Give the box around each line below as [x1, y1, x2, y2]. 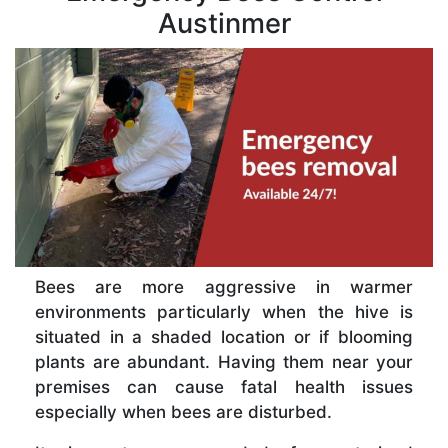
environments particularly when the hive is [35, 301, 413, 322]
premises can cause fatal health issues [35, 376, 413, 397]
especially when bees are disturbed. [35, 401, 332, 422]
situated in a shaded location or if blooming [35, 326, 413, 347]
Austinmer [157, 6, 291, 40]
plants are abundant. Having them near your [35, 351, 413, 372]
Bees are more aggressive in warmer [35, 276, 413, 297]
